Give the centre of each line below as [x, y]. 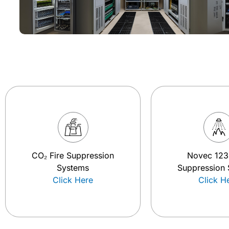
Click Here [73, 180]
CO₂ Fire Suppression [73, 155]
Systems [73, 168]
